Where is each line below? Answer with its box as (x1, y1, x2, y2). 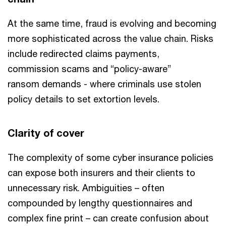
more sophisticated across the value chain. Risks (8, 33, 213, 44)
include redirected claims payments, (8, 48, 159, 59)
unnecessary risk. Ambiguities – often (8, 182, 164, 193)
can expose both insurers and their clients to (8, 167, 195, 178)
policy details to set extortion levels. (8, 93, 159, 104)
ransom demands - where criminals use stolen (8, 78, 201, 89)
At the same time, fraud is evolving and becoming (8, 18, 216, 29)
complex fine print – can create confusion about (8, 212, 209, 223)
